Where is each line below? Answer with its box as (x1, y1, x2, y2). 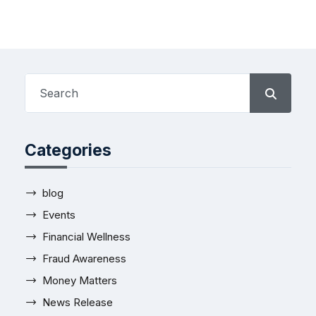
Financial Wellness (42, 229, 130, 243)
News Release (42, 295, 113, 309)
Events (42, 207, 75, 221)
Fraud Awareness (42, 251, 126, 265)
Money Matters (42, 273, 117, 287)
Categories (25, 140, 111, 160)
